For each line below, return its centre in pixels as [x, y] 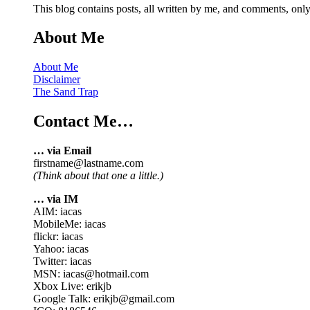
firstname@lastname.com [88, 163]
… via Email [62, 151]
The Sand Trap [66, 92]
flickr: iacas [58, 237]
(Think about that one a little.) [98, 176]
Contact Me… [83, 121]
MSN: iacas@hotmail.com [91, 274]
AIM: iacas [57, 212]
